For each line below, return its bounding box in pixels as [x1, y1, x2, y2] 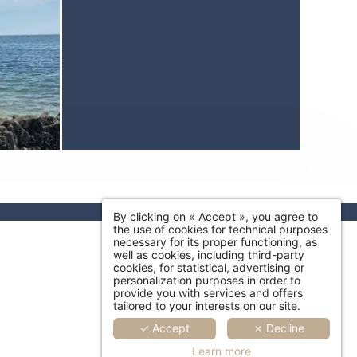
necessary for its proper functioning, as [113, 234, 317, 249]
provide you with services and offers [113, 285, 303, 300]
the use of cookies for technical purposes [113, 222, 328, 236]
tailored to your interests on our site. [113, 298, 300, 312]
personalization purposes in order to [113, 273, 300, 287]
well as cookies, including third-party [113, 247, 304, 261]
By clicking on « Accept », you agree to [113, 209, 318, 223]
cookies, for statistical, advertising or [113, 260, 304, 274]
